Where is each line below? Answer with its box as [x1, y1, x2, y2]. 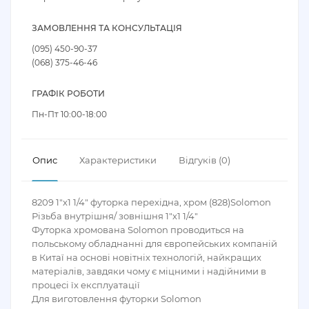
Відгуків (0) [179, 154, 230, 166]
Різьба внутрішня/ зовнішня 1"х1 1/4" [32, 210, 198, 221]
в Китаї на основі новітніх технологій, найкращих [32, 252, 261, 263]
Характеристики [79, 154, 157, 166]
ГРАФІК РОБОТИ [32, 88, 105, 99]
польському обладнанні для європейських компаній [32, 238, 277, 249]
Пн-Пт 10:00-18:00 [32, 109, 107, 119]
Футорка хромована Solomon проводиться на [32, 224, 244, 235]
